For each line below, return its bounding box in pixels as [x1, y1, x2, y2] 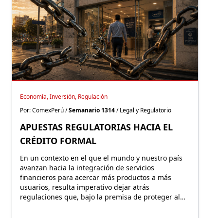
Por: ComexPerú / [20, 106, 69, 114]
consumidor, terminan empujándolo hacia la [20, 201, 164, 211]
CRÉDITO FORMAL [20, 134, 96, 146]
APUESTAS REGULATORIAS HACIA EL [20, 121, 173, 133]
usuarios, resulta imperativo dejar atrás [20, 182, 149, 192]
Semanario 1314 [69, 106, 115, 114]
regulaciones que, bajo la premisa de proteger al [20, 192, 180, 201]
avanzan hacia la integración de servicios [20, 163, 154, 172]
